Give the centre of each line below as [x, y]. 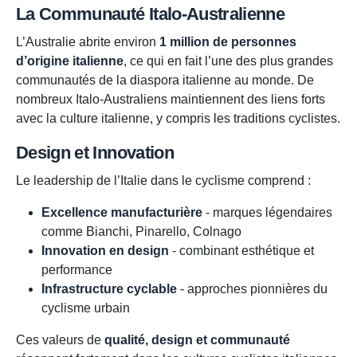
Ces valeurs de [60, 340]
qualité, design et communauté [197, 340]
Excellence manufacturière [122, 213]
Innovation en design [105, 251]
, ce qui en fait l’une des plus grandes [228, 61]
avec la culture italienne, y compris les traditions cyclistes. [178, 119]
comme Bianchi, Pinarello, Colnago [141, 232]
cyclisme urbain [86, 308]
